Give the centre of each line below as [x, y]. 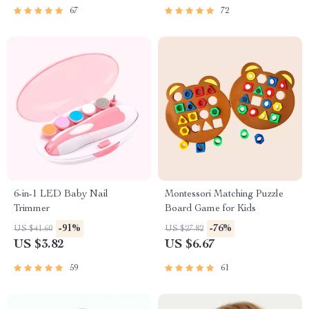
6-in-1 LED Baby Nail [61, 195]
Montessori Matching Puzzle [224, 195]
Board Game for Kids [210, 209]
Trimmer [32, 209]
